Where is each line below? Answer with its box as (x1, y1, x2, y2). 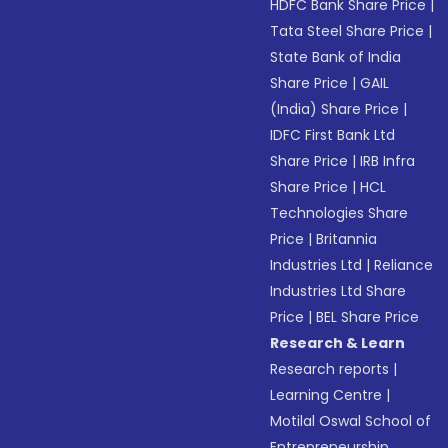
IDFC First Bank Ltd (270, 125, 396, 145)
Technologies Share (270, 203, 409, 223)
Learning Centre (270, 385, 383, 405)
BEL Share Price (316, 307, 420, 327)
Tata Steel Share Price (270, 21, 425, 41)
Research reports (270, 359, 390, 379)
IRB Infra (360, 151, 416, 171)
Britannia (316, 229, 378, 249)
